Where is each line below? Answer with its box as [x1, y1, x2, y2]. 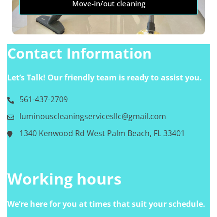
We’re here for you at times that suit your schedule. [7, 199, 205, 209]
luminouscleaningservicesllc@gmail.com [19, 111, 166, 122]
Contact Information [7, 44, 152, 62]
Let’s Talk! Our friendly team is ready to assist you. [7, 72, 202, 83]
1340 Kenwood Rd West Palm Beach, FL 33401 [19, 128, 185, 139]
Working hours [7, 168, 122, 189]
